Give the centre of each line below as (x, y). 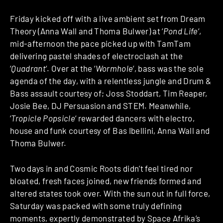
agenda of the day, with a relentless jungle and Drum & (111, 81)
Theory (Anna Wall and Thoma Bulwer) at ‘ (87, 31)
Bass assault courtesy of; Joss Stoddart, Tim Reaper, (109, 93)
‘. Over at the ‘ (71, 68)
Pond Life (180, 31)
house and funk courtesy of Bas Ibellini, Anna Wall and (110, 131)
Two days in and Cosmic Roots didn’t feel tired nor (101, 168)
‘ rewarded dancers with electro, (135, 118)
